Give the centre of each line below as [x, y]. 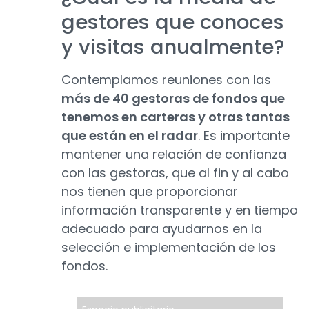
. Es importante [244, 136]
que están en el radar [130, 136]
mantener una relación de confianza [174, 154]
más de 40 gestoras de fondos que [173, 99]
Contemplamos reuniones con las [166, 80]
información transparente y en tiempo [180, 210]
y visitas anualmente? [173, 47]
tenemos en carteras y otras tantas [176, 117]
